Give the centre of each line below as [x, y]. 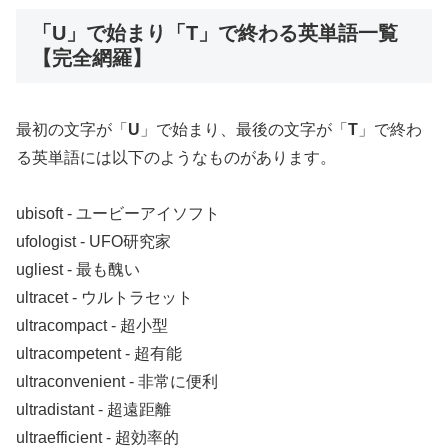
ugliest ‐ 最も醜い [78, 270]
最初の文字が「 [72, 129]
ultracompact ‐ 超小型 [92, 326]
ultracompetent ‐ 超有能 [99, 354]
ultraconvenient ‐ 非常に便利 [117, 382]
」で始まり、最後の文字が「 [244, 129]
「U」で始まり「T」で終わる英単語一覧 [215, 33]
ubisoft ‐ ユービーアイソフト [118, 214]
